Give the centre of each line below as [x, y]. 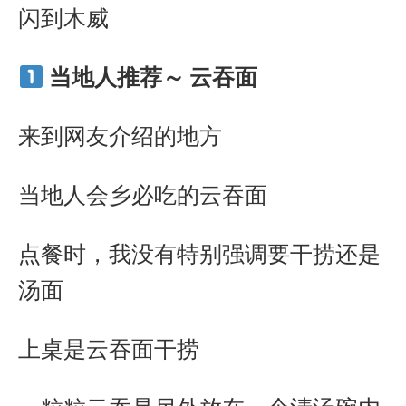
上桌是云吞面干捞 [109, 349]
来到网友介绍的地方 [120, 136]
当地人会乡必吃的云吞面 [143, 195]
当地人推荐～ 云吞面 [153, 77]
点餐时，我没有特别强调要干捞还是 [199, 254]
